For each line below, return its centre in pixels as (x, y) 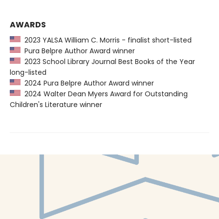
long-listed (28, 72)
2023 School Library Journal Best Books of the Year (108, 61)
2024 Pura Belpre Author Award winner (87, 83)
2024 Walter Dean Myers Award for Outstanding (104, 94)
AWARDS (28, 24)
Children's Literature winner (56, 104)
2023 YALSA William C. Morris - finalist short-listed (106, 40)
